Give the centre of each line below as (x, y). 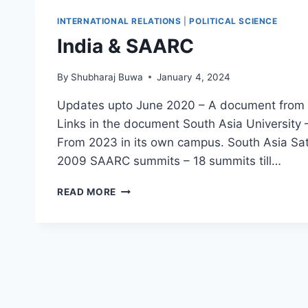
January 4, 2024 (194, 77)
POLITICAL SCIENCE (233, 21)
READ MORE (87, 191)
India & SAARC (125, 46)
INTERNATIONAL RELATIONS (119, 21)
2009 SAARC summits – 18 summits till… (169, 161)
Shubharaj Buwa (107, 77)
